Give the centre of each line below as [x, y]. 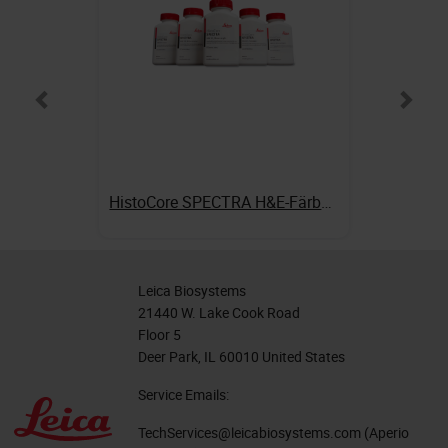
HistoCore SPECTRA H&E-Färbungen [327, 202]
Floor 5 [159, 335]
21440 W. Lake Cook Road [219, 313]
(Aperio [385, 433]
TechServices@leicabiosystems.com [249, 433]
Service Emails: [183, 395]
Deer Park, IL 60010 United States [241, 357]
